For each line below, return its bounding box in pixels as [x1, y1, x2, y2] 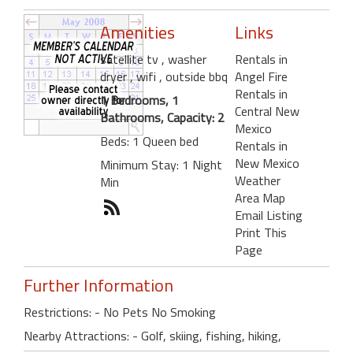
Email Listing [234, 206, 303, 225]
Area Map [234, 188, 285, 208]
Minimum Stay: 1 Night [100, 155, 222, 175]
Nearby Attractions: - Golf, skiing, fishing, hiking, [24, 326, 281, 346]
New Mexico [234, 154, 299, 173]
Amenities [100, 19, 175, 46]
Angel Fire [234, 67, 288, 87]
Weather [234, 171, 281, 191]
